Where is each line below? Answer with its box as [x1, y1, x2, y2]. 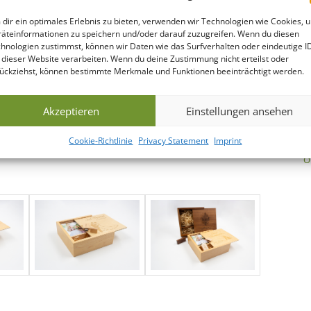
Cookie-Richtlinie [69, 135, 133, 146]
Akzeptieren [42, 103, 99, 118]
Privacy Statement [138, 135, 209, 146]
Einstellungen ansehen [186, 103, 294, 118]
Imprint [214, 135, 242, 146]
